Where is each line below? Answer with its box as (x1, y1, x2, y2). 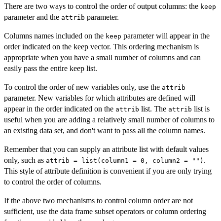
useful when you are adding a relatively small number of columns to (4, 115, 215, 124)
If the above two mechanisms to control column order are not (4, 196, 193, 205)
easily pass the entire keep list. (4, 64, 97, 73)
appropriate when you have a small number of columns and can (4, 53, 201, 62)
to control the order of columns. (4, 177, 102, 186)
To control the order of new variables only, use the (4, 82, 162, 91)
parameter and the (4, 12, 61, 21)
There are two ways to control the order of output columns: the (4, 1, 200, 10)
